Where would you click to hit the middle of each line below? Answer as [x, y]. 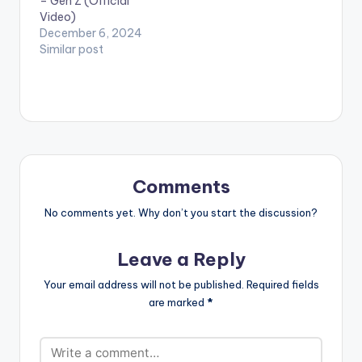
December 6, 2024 [91, 33]
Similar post [72, 49]
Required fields [282, 285]
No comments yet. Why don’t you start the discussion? [181, 212]
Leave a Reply [181, 259]
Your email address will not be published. [143, 285]
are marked [178, 303]
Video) [58, 17]
